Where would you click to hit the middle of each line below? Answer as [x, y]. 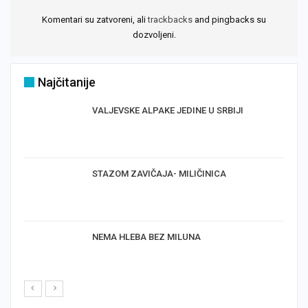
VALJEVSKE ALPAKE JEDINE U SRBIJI [168, 111]
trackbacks [170, 20]
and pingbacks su [229, 20]
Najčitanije [67, 82]
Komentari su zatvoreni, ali [95, 20]
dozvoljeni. [154, 35]
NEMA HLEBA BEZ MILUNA [146, 236]
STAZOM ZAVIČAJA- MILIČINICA [159, 174]
